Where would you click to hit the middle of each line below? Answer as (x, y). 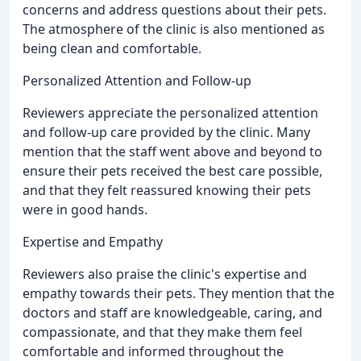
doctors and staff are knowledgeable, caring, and (172, 312)
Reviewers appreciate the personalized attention (170, 112)
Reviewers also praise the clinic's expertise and (165, 274)
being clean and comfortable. (112, 48)
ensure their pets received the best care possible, (172, 170)
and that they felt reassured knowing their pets (167, 190)
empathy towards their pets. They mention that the (178, 293)
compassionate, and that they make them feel (162, 332)
